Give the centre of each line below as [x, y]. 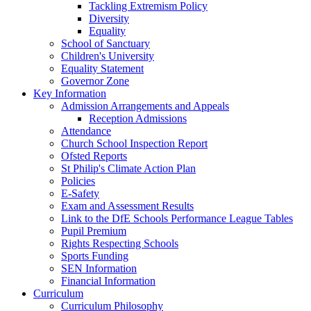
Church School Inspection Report [134, 143]
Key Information [70, 93]
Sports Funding [95, 255]
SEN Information [99, 268]
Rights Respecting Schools [120, 243]
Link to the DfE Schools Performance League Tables [177, 218]
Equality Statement [102, 68]
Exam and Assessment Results [127, 205]
